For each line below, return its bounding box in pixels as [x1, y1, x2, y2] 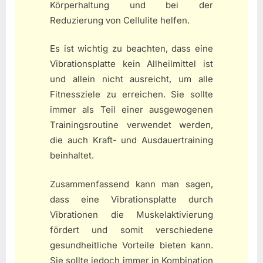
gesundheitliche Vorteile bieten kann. [50, 239, 213, 251]
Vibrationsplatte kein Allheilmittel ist [50, 58, 213, 70]
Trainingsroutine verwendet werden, [50, 119, 213, 131]
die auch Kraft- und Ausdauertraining [50, 134, 213, 146]
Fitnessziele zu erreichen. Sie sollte [50, 89, 213, 100]
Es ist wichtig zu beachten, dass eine [50, 43, 213, 55]
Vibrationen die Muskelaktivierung [50, 208, 213, 220]
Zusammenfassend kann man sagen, [50, 178, 213, 190]
